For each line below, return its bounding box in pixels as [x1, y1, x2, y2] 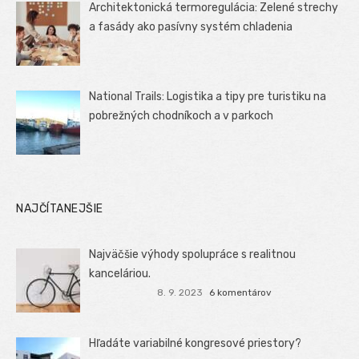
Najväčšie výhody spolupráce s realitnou [89, 248, 296, 262]
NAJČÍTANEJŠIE [16, 202, 103, 216]
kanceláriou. [89, 267, 151, 281]
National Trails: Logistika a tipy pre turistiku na [89, 89, 327, 103]
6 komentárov [208, 286, 272, 298]
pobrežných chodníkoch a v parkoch [89, 108, 274, 123]
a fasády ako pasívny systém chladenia [89, 19, 293, 34]
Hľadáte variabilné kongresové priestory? [89, 337, 302, 351]
